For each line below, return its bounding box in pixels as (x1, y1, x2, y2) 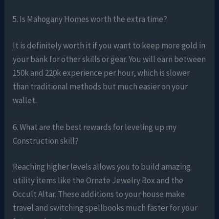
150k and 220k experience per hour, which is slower (13, 67, 190, 78)
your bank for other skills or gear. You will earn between (13, 53, 206, 65)
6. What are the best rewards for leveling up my (13, 121, 177, 132)
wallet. (13, 94, 37, 106)
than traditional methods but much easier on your (13, 81, 188, 92)
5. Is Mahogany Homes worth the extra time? (13, 14, 168, 25)
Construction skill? (13, 135, 79, 146)
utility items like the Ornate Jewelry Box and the (13, 175, 184, 186)
